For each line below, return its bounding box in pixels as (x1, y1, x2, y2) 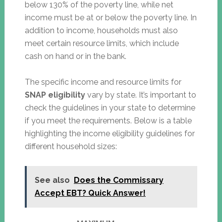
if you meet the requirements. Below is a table (24, 115, 192, 125)
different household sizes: (24, 141, 117, 151)
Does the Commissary (73, 175, 164, 185)
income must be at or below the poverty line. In (24, 12, 197, 22)
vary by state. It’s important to (85, 90, 196, 100)
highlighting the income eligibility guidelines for (24, 128, 195, 138)
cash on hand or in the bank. (24, 51, 126, 61)
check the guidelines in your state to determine (24, 103, 195, 112)
